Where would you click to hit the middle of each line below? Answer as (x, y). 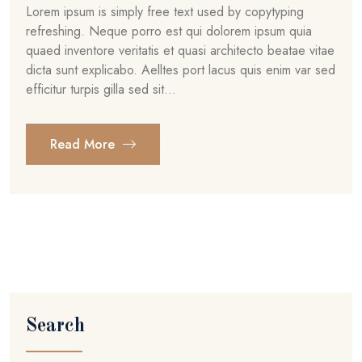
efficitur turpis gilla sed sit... (101, 89)
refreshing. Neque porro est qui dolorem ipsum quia (169, 31)
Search (55, 326)
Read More (84, 144)
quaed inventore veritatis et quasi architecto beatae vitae (180, 51)
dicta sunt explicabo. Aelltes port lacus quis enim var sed (181, 70)
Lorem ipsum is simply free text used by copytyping (165, 12)
